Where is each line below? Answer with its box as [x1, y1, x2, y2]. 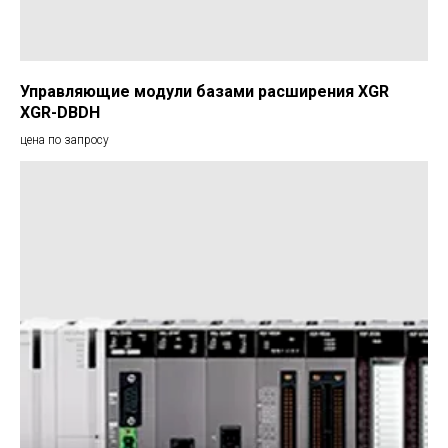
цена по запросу [20, 133, 109, 148]
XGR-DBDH [20, 103, 100, 123]
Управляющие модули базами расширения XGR [20, 82, 389, 102]
